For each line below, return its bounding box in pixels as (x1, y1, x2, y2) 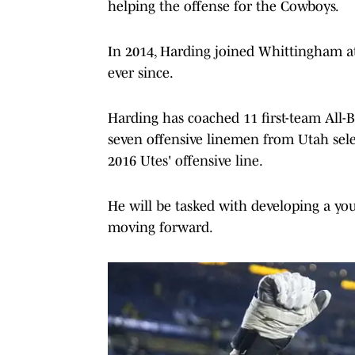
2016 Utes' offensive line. (108, 152, 263, 169)
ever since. (108, 64, 174, 81)
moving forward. (108, 219, 213, 235)
